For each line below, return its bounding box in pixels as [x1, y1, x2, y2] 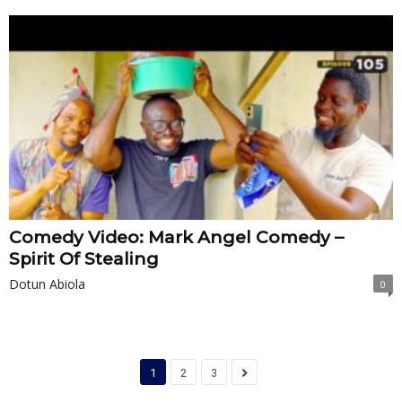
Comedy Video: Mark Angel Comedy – [9, 227, 344, 249]
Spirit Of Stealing [9, 249, 159, 270]
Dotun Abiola [9, 275, 85, 293]
